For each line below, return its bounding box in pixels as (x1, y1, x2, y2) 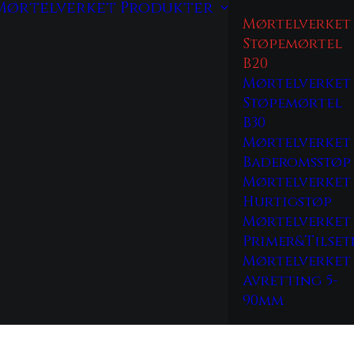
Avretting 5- (243, 271, 338, 291)
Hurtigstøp (243, 192, 332, 212)
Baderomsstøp (243, 153, 351, 172)
